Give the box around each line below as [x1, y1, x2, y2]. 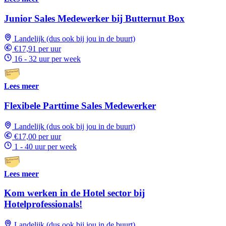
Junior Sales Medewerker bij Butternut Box [4, 13, 185, 24]
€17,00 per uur [14, 132, 61, 141]
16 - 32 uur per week [14, 54, 81, 64]
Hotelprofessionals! [4, 199, 82, 210]
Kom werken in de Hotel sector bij [4, 188, 145, 199]
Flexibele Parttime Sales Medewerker [4, 100, 156, 111]
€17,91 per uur [14, 44, 61, 53]
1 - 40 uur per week [14, 142, 77, 151]
